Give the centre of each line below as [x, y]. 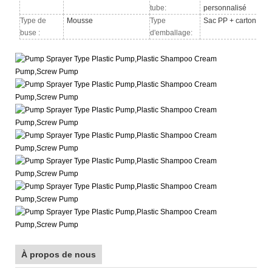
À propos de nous [59, 254]
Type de [33, 20]
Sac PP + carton [230, 20]
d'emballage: [172, 32]
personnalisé [225, 8]
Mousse [80, 20]
